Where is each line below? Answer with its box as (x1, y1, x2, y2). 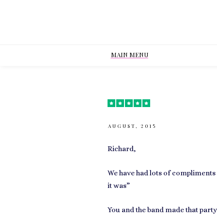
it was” (108, 181, 130, 190)
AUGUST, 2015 (108, 123, 156, 129)
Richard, (108, 144, 136, 153)
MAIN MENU (111, 50, 148, 59)
